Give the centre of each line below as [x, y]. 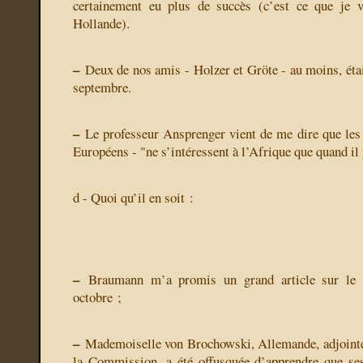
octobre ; [97, 297]
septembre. [102, 88]
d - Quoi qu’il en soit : [133, 198]
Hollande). [101, 23]
